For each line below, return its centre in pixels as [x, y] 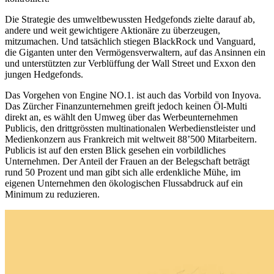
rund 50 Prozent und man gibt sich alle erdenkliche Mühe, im [123, 172]
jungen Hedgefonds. [44, 75]
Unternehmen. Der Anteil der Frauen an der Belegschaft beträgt [127, 161]
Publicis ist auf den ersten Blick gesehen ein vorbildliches [115, 150]
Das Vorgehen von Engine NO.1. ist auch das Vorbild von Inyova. [133, 95]
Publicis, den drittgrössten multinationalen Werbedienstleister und [130, 128]
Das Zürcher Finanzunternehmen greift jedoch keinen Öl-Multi [126, 106]
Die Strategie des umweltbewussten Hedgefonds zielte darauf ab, [130, 20]
